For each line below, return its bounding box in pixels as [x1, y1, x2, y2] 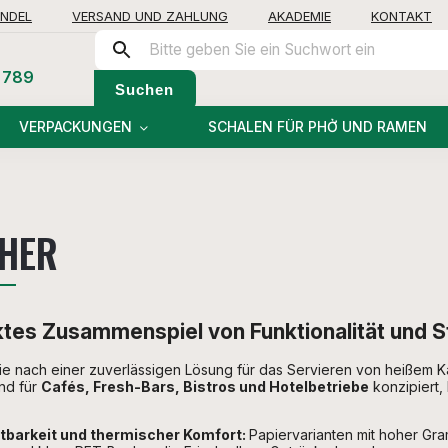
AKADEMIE [268, 7, 331, 24]
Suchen [115, 80, 174, 98]
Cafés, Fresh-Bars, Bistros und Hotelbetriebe [41, 378, 369, 396]
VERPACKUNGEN [19, 118, 132, 135]
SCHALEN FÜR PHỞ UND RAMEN [208, 118, 427, 135]
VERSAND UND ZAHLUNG [72, 7, 228, 24]
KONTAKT [371, 7, 432, 24]
